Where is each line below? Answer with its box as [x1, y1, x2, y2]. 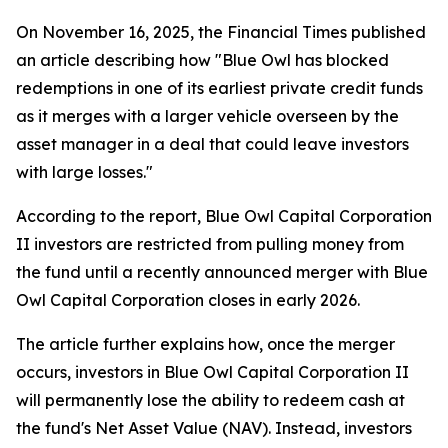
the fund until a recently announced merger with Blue [16, 262, 428, 283]
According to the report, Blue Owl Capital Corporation [16, 206, 432, 227]
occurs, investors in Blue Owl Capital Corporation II [16, 362, 409, 383]
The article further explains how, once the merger [16, 334, 395, 355]
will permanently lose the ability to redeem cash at [16, 390, 405, 411]
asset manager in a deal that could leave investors [16, 134, 409, 155]
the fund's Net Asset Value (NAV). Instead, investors [16, 418, 412, 439]
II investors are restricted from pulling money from [16, 234, 404, 255]
